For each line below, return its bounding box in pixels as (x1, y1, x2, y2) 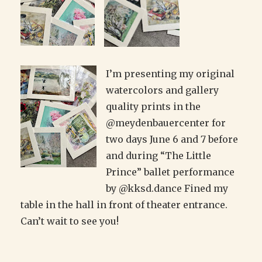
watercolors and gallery (106, 84, 219, 96)
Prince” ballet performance (106, 166, 235, 178)
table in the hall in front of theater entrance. (20, 199, 227, 211)
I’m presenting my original (106, 68, 235, 80)
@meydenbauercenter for (106, 117, 226, 129)
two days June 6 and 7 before (106, 133, 238, 146)
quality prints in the (106, 101, 201, 113)
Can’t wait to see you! (20, 215, 121, 227)
